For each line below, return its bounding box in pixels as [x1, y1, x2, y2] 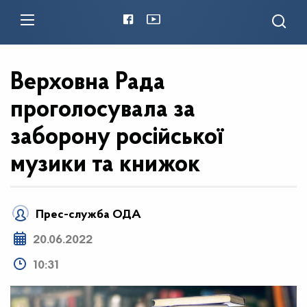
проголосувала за [10, 98, 195, 123]
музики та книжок [10, 153, 200, 177]
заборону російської [10, 125, 223, 150]
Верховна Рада [10, 71, 165, 95]
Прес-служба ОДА [36, 208, 141, 221]
